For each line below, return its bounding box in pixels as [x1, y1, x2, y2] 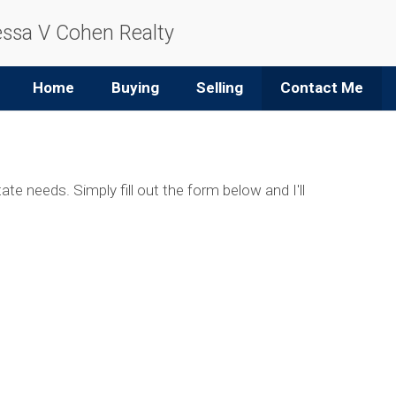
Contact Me [280, 79, 363, 96]
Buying [111, 79, 159, 96]
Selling [196, 79, 243, 96]
